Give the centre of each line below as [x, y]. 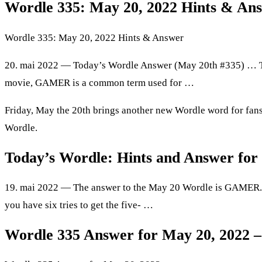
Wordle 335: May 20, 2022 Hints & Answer [94, 37]
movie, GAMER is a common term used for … [99, 82]
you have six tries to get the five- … [79, 205]
